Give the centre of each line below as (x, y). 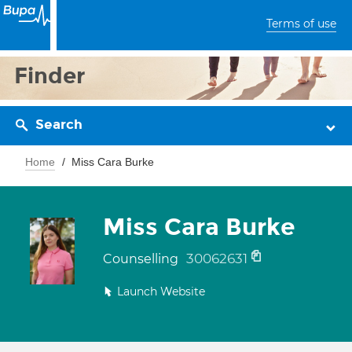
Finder (50, 76)
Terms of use (301, 24)
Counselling (142, 259)
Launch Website (161, 291)
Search (59, 125)
